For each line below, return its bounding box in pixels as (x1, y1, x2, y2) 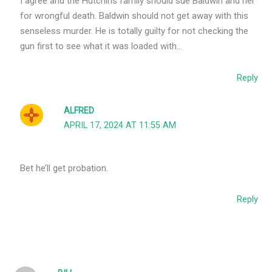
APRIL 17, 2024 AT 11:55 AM (64, 120, 177, 131)
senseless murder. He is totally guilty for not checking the (20, 25, 249, 37)
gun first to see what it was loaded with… (20, 41, 183, 52)
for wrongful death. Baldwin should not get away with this (20, 10, 249, 22)
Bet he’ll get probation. (20, 163, 109, 174)
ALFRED (64, 105, 95, 116)
